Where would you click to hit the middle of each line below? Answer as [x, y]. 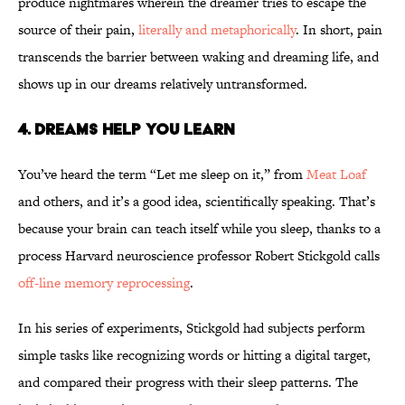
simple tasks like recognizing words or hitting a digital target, [194, 355]
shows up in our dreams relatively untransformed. [165, 84]
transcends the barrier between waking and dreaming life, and [198, 57]
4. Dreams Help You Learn [127, 129]
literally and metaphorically [217, 30]
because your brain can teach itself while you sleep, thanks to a [199, 229]
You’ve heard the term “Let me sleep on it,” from [162, 174]
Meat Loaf [336, 174]
